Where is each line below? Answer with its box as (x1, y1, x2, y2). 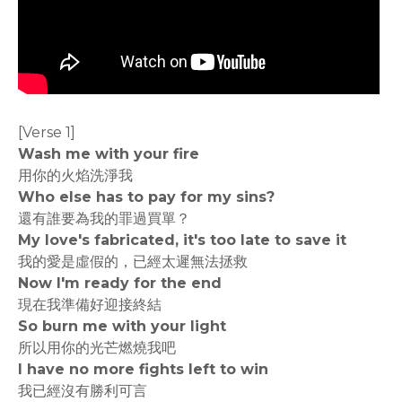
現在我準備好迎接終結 (18, 296, 162, 313)
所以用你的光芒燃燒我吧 (18, 339, 176, 356)
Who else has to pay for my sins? (18, 188, 275, 205)
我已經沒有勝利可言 (18, 382, 147, 399)
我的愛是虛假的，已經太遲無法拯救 (18, 253, 248, 270)
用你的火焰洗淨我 (18, 167, 133, 184)
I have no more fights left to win (18, 361, 268, 378)
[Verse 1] (18, 124, 75, 141)
